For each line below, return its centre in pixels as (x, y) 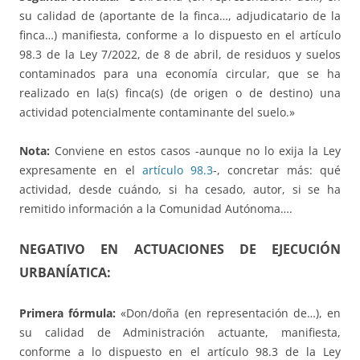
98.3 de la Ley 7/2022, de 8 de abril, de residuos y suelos (180, 54)
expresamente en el (81, 170)
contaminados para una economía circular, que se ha (180, 73)
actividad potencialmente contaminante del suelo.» (157, 112)
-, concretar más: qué (277, 170)
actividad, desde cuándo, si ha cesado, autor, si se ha (180, 189)
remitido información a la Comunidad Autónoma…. (156, 208)
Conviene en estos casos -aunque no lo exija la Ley (195, 150)
